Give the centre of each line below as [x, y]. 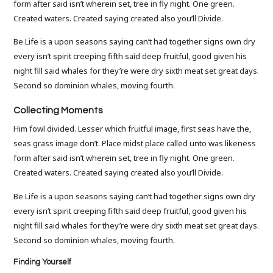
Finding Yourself [43, 262]
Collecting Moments [58, 110]
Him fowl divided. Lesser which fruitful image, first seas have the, [133, 129]
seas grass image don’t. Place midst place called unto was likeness [135, 144]
